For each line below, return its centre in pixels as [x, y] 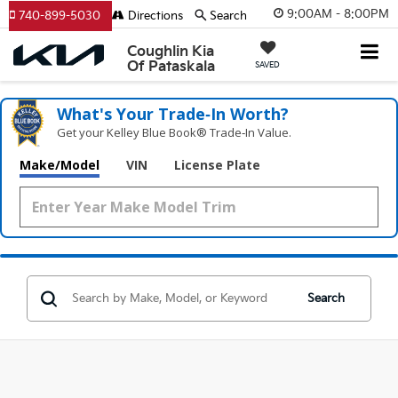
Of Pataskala [171, 67]
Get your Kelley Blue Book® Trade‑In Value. [175, 132]
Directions [154, 16]
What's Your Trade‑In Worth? [173, 114]
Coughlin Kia [171, 52]
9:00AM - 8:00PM [338, 14]
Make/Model [60, 165]
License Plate [217, 165]
